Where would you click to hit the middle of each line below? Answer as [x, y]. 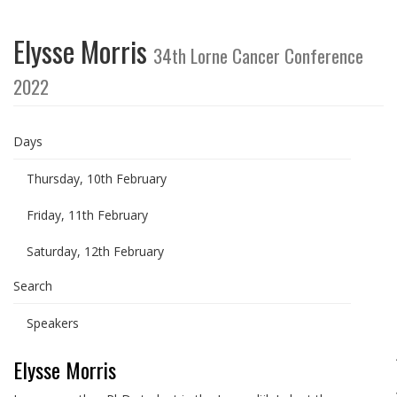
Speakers [53, 323]
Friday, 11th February [87, 215]
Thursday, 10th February [97, 179]
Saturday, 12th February [95, 251]
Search [33, 286]
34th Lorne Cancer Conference [258, 55]
